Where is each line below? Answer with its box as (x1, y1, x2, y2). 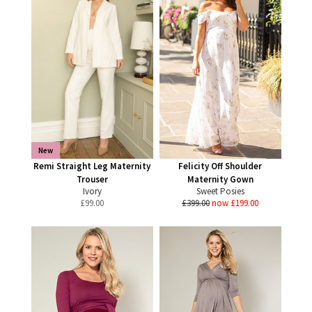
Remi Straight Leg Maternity (33, 160, 150, 172)
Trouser (76, 173, 108, 185)
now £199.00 (212, 197, 258, 209)
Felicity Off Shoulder (178, 160, 262, 172)
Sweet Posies (196, 185, 244, 197)
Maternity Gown (187, 173, 253, 185)
